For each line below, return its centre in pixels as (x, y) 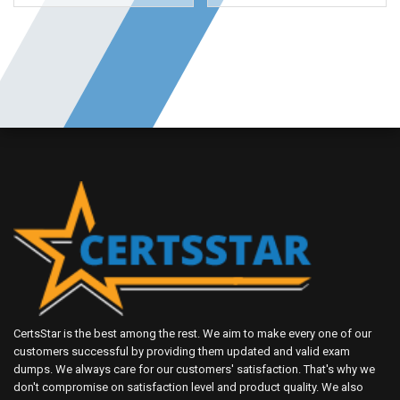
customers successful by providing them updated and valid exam (182, 352)
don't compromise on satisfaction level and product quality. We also (188, 387)
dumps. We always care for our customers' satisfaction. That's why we (194, 370)
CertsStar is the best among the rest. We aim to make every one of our (192, 334)
